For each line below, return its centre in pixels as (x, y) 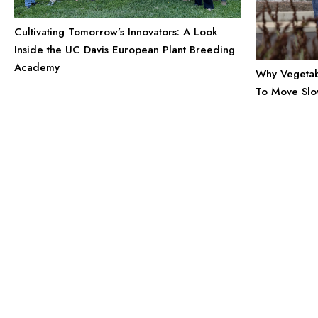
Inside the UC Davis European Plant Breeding (125, 49)
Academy (37, 67)
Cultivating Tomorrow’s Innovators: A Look (116, 32)
